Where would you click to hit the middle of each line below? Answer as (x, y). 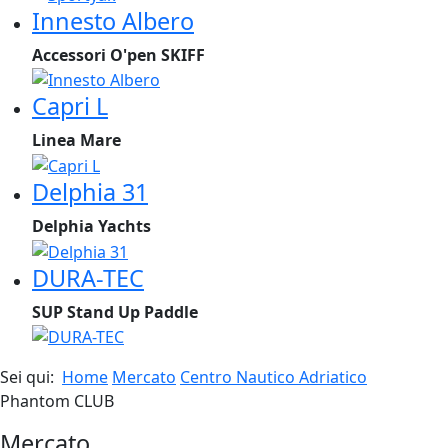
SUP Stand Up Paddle (115, 311)
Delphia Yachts (91, 226)
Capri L (70, 106)
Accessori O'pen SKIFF (118, 54)
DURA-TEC (88, 277)
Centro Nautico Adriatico (273, 377)
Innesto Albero (113, 20)
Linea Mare (76, 140)
